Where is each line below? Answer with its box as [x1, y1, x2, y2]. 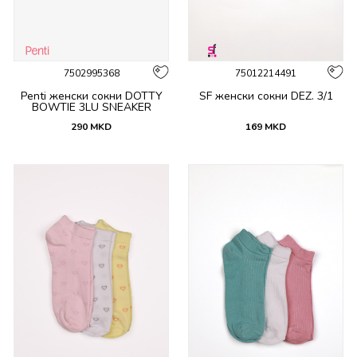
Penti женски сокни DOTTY [20, 88, 163, 104]
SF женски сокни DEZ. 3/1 [198, 88, 333, 104]
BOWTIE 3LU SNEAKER [31, 99, 151, 115]
